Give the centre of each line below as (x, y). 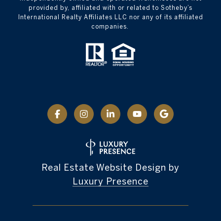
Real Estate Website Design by (110, 168)
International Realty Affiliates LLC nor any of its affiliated (110, 17)
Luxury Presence (110, 182)
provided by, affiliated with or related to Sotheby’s (110, 7)
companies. (110, 26)
